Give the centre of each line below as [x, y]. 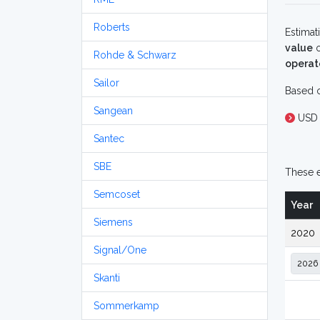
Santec [109, 139]
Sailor [106, 83]
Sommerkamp [126, 306]
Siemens [113, 222]
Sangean [113, 111]
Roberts [112, 27]
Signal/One [120, 250]
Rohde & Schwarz [135, 55]
